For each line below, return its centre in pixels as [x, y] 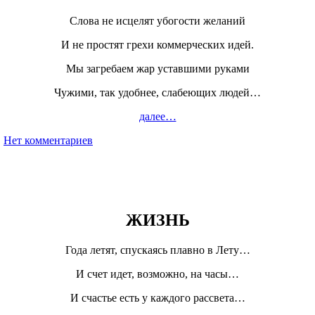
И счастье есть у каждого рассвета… [157, 298]
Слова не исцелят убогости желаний [157, 20]
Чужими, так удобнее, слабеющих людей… [157, 92]
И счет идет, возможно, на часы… [157, 274]
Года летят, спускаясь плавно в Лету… [157, 250]
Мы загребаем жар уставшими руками [157, 68]
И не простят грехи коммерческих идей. [157, 44]
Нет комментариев [48, 140]
